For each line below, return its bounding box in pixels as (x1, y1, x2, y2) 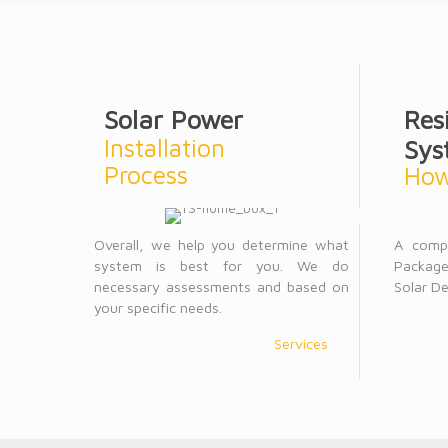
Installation (104, 133, 225, 162)
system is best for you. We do (94, 257, 349, 274)
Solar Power (104, 104, 243, 134)
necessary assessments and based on (94, 278, 349, 295)
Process (104, 160, 188, 189)
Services (274, 335, 328, 352)
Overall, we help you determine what (94, 236, 349, 253)
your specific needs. (94, 299, 222, 316)
